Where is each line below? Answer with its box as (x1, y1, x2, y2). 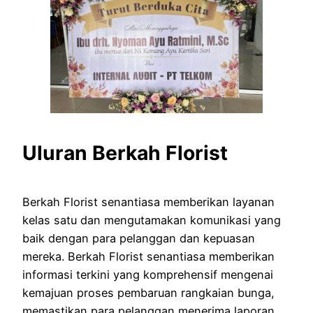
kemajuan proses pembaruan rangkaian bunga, (22, 286, 275, 300)
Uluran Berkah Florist (22, 140, 228, 165)
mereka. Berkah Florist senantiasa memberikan (22, 249, 275, 264)
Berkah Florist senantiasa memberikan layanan (22, 195, 275, 210)
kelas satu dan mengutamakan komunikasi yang (22, 213, 281, 228)
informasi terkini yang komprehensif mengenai (22, 268, 273, 282)
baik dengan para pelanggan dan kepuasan (22, 231, 255, 246)
